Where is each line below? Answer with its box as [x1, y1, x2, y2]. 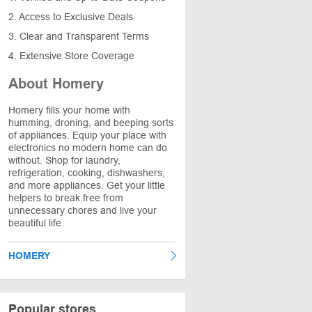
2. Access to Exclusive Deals [8, 11, 133, 22]
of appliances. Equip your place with [8, 130, 166, 141]
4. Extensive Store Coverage [8, 50, 134, 61]
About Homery [8, 76, 104, 91]
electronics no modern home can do [8, 142, 167, 153]
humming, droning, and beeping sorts [8, 117, 173, 128]
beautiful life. [8, 217, 64, 228]
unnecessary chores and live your [8, 205, 157, 216]
